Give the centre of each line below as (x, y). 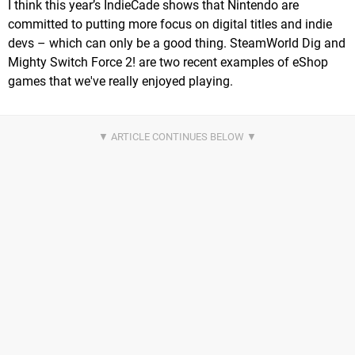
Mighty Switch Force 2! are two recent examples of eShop (168, 62)
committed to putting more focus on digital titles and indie (170, 24)
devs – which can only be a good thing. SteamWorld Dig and (177, 43)
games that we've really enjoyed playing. (120, 81)
